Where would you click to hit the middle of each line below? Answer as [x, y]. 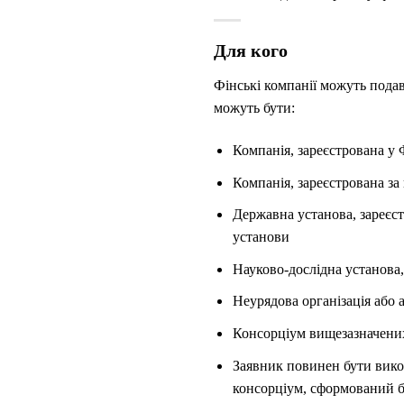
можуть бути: [254, 108]
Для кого [251, 51]
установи [261, 237]
